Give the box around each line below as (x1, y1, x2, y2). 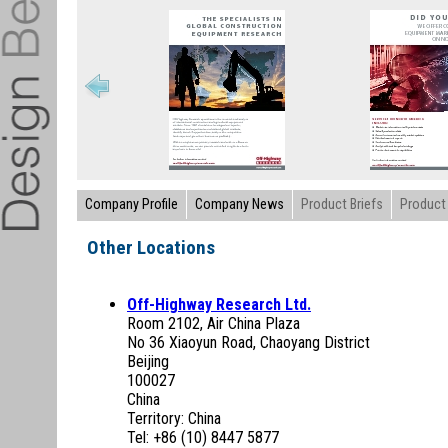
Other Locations (87, 236, 215, 259)
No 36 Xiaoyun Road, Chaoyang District (127, 333, 370, 352)
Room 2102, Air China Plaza (127, 314, 300, 333)
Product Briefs (301, 196, 383, 213)
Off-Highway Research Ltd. (127, 295, 311, 314)
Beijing (127, 352, 169, 371)
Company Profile (85, 196, 178, 213)
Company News (195, 196, 284, 213)
